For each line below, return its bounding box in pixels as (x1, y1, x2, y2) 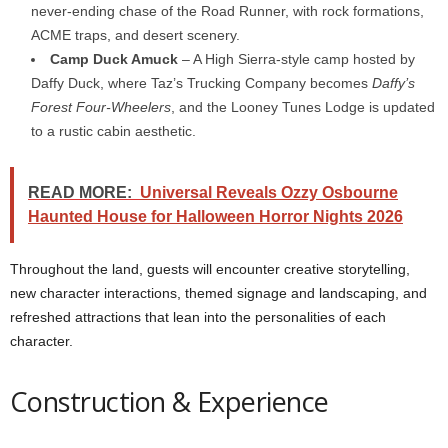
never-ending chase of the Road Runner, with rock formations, (31, 3, 424, 19)
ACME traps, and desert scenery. (31, 27, 240, 43)
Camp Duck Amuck (50, 51, 178, 67)
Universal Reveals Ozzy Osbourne (140, 184, 398, 201)
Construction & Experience (10, 383, 329, 420)
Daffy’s (372, 75, 415, 91)
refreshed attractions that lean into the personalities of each (10, 309, 386, 325)
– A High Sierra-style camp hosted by (178, 51, 415, 67)
